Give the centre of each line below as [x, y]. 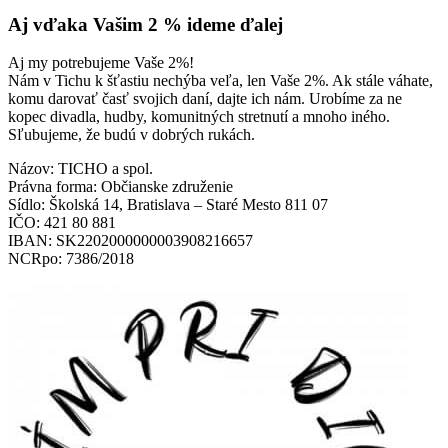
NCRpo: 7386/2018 [71, 259]
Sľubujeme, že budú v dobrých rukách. [131, 135]
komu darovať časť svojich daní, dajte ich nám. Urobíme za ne [205, 99]
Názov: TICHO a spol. [80, 169]
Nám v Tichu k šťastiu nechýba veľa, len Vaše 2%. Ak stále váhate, [220, 81]
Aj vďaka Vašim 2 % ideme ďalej [145, 24]
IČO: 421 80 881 [62, 223]
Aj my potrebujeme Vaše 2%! [101, 63]
